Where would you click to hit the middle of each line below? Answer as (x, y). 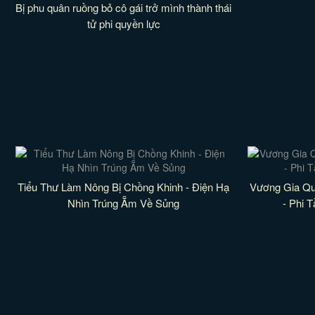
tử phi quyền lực (123, 24)
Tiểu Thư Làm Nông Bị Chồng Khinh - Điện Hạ (124, 187)
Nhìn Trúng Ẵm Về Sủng (124, 203)
